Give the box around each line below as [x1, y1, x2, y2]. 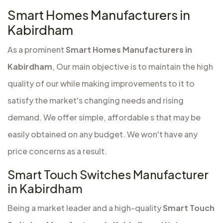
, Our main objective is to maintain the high [52, 61, 213, 72]
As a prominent [7, 44, 66, 55]
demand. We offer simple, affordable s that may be [7, 112, 201, 123]
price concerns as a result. [7, 146, 107, 157]
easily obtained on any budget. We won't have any [7, 129, 198, 140]
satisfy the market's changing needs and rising [7, 95, 184, 106]
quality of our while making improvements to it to [7, 78, 195, 89]
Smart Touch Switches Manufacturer [7, 167, 209, 182]
